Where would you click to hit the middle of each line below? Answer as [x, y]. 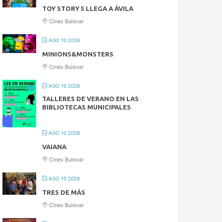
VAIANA [55, 146]
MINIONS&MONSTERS [78, 54]
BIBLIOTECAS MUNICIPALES [87, 107]
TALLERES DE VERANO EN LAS [91, 98]
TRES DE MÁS [64, 192]
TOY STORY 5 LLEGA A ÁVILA [88, 8]
